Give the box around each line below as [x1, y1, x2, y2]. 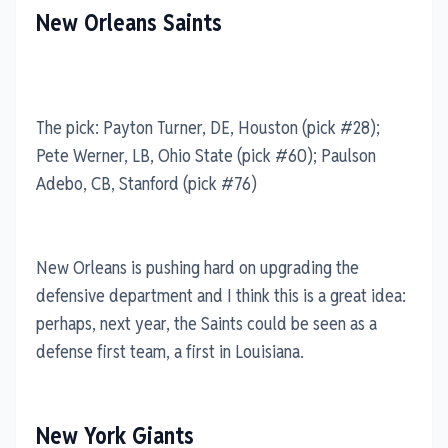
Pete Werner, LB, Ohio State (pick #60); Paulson [36, 143, 376, 167]
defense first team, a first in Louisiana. [36, 339, 304, 363]
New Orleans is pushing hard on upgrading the [36, 255, 359, 279]
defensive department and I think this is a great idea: [36, 283, 406, 307]
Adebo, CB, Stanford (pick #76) [36, 171, 257, 195]
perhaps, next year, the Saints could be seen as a [36, 311, 377, 335]
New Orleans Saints [36, 7, 222, 38]
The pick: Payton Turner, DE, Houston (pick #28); [36, 115, 380, 139]
